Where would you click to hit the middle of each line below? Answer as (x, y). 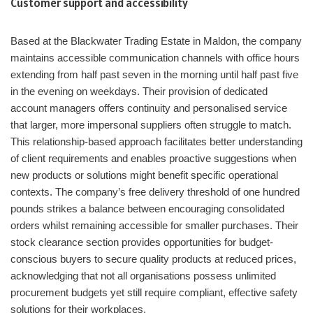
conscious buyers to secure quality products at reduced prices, (153, 259)
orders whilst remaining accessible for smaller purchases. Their (154, 226)
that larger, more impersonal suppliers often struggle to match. (151, 125)
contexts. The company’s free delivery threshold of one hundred (155, 192)
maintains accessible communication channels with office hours (155, 58)
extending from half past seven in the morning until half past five (154, 75)
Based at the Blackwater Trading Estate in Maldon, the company (156, 41)
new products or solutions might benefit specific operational (144, 175)
